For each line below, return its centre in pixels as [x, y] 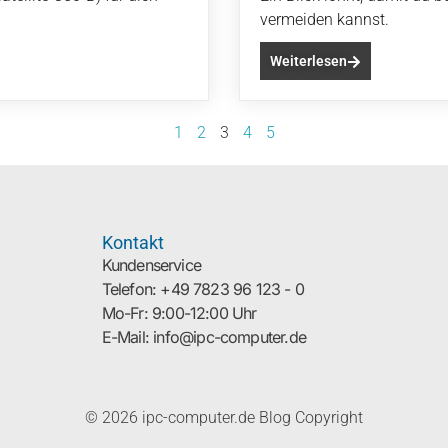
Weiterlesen [308, 61]
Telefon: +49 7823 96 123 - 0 [203, 289]
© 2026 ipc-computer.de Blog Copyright [224, 418]
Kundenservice [151, 265]
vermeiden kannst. [324, 19]
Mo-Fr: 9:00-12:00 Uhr [179, 313]
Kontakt [132, 243]
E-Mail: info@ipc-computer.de [204, 337]
